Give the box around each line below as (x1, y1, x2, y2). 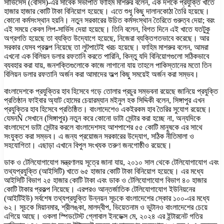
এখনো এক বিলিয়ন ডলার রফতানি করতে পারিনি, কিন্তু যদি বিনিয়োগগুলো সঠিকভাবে (4, 51, 209, 60)
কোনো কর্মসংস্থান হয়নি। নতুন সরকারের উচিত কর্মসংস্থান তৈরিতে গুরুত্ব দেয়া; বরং (4, 15, 215, 24)
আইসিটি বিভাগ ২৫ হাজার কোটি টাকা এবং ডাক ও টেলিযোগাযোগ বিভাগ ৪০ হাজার (4, 175, 206, 184)
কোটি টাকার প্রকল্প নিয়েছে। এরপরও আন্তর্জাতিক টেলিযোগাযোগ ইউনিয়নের (4, 184, 195, 193)
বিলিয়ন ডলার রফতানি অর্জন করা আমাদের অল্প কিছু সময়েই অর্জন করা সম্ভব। (4, 69, 199, 78)
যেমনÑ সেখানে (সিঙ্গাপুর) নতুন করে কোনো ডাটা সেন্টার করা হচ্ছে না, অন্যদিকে (4, 113, 200, 122)
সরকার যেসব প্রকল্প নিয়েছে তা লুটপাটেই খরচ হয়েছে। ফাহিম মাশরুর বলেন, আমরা (4, 42, 208, 51)
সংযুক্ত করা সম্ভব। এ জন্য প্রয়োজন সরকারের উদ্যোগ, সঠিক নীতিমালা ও (4, 131, 194, 140)
